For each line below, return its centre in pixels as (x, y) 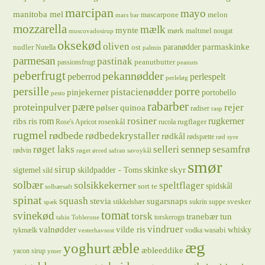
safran (117, 151)
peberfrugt (40, 76)
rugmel (30, 135)
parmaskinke (226, 46)
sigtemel (27, 170)
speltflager (182, 185)
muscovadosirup (91, 31)
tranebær (203, 216)
